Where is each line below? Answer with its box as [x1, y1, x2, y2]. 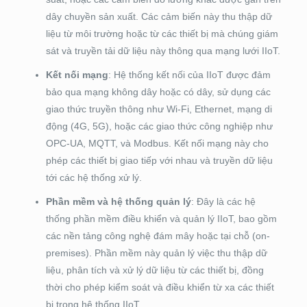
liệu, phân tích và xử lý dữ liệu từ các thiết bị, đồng [45, 265, 264, 276]
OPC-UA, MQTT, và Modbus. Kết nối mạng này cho [45, 138, 269, 149]
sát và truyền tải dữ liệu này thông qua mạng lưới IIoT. [45, 45, 280, 57]
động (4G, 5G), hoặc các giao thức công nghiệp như [45, 121, 273, 132]
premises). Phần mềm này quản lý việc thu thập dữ [45, 247, 267, 259]
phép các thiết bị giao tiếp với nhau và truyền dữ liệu [45, 155, 273, 167]
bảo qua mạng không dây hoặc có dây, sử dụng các [45, 86, 271, 98]
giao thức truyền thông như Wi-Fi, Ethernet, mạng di [45, 103, 272, 115]
